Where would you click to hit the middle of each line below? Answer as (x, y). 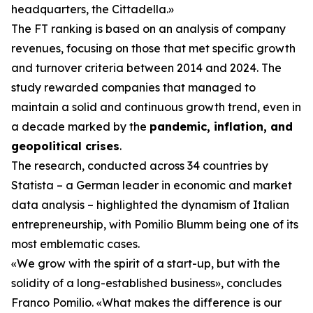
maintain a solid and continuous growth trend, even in (156, 107)
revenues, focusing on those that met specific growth (153, 48)
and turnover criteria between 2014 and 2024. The (146, 68)
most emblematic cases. (75, 244)
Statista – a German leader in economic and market (152, 185)
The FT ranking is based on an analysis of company (148, 29)
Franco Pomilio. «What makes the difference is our (146, 303)
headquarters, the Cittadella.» (93, 9)
